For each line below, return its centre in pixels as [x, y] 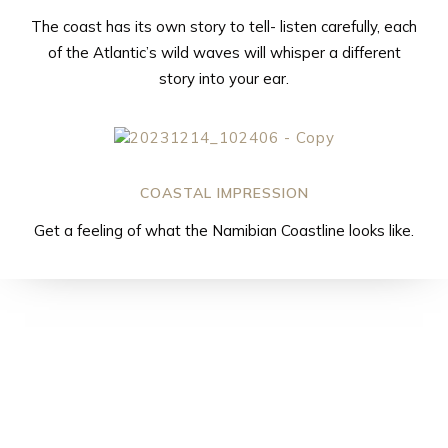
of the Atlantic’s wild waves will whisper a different [224, 52]
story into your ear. [224, 78]
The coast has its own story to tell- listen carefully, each [224, 26]
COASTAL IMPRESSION [224, 192]
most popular [224, 401]
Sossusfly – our [224, 355]
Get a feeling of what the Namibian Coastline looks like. [224, 230]
